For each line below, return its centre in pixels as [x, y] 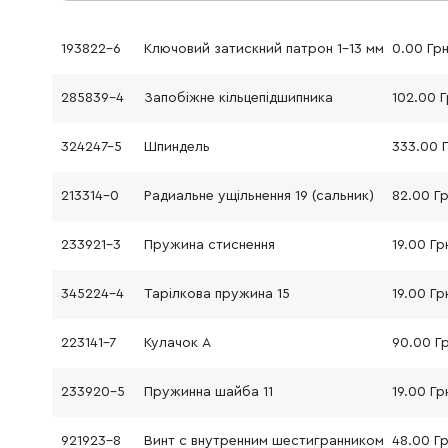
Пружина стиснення [209, 245]
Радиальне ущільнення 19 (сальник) [258, 196]
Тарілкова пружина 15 [216, 294]
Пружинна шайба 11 [208, 392]
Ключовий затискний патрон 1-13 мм [263, 49]
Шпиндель [176, 147]
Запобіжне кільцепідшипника [238, 98]
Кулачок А [177, 343]
